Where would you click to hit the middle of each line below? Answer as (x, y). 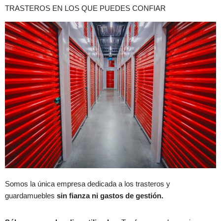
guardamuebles (31, 196)
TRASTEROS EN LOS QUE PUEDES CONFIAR (85, 8)
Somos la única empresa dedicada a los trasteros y (88, 184)
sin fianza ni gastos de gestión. (110, 196)
